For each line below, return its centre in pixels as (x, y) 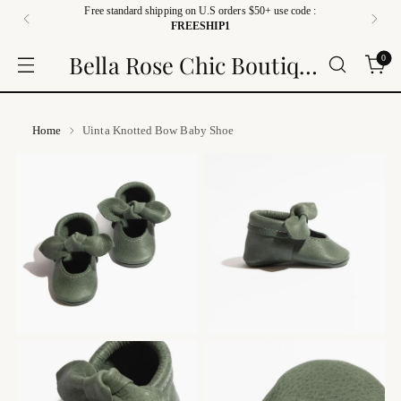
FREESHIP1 (200, 26)
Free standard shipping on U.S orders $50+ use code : (200, 11)
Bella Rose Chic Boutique (308, 64)
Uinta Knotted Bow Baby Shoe (158, 130)
